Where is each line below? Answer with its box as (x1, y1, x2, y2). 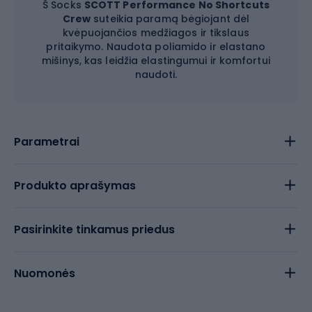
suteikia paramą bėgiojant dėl (91, 12, 250, 26)
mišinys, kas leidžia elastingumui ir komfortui (42, 54, 270, 68)
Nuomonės (14, 265, 75, 281)
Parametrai (14, 134, 79, 150)
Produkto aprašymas (14, 178, 136, 194)
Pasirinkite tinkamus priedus (14, 221, 175, 237)
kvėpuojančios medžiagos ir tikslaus (63, 26, 249, 40)
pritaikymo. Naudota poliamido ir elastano (46, 40, 266, 54)
